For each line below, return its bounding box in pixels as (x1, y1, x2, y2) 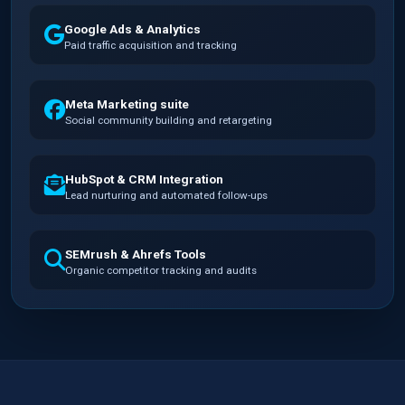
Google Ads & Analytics (64, 22, 202, 37)
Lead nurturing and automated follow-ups (65, 189, 268, 202)
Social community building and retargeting (65, 114, 273, 127)
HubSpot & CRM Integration (65, 172, 224, 187)
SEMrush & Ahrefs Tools (65, 247, 207, 262)
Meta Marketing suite (65, 97, 190, 112)
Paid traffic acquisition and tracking (64, 39, 238, 52)
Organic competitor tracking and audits (65, 264, 258, 278)
